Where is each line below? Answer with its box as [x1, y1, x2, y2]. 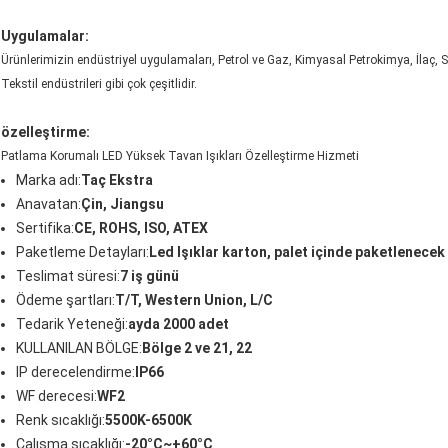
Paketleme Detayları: [16, 244, 149, 261]
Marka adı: [16, 172, 81, 189]
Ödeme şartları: [16, 292, 115, 309]
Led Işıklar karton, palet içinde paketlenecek [149, 244, 445, 261]
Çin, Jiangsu [81, 196, 164, 213]
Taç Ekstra [81, 172, 153, 189]
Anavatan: [16, 196, 81, 213]
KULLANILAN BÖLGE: [16, 340, 142, 357]
